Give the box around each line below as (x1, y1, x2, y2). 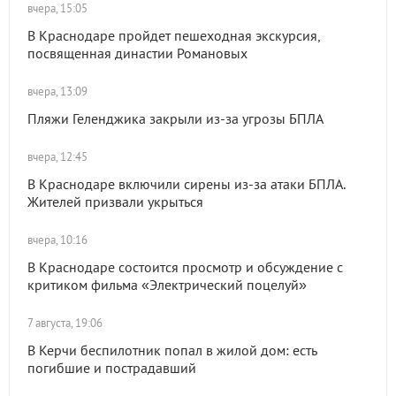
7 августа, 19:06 (27, 316, 103, 331)
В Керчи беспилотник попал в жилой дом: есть (27, 341, 316, 359)
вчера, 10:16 (27, 232, 88, 247)
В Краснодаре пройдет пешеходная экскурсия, (27, 27, 320, 44)
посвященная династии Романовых (27, 44, 247, 62)
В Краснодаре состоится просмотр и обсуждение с (27, 258, 343, 276)
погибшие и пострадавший (27, 359, 196, 377)
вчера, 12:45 (27, 149, 88, 164)
